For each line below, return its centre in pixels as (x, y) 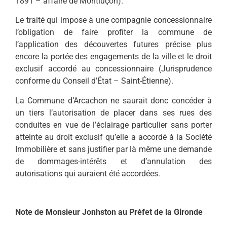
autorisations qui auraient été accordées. (88, 173)
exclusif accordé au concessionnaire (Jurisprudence (113, 69)
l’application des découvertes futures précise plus (113, 45)
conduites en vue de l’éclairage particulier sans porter (113, 125)
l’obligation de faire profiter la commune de (113, 32)
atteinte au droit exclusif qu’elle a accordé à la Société (113, 137)
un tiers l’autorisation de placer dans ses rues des (113, 112)
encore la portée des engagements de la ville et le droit (113, 57)
